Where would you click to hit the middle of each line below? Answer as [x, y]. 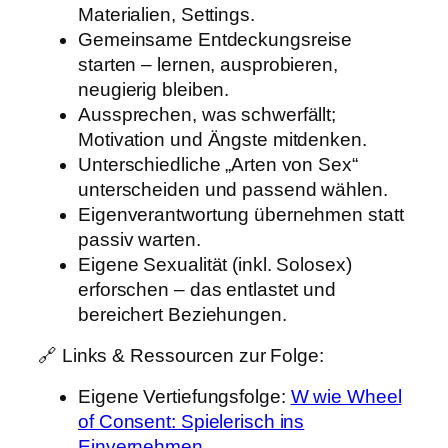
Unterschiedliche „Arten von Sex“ [218, 165]
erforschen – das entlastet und [207, 290]
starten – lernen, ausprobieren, [208, 65]
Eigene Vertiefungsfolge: [184, 397]
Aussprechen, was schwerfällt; [207, 115]
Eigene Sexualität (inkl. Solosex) [215, 265]
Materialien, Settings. [166, 15]
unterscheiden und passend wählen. [233, 190]
